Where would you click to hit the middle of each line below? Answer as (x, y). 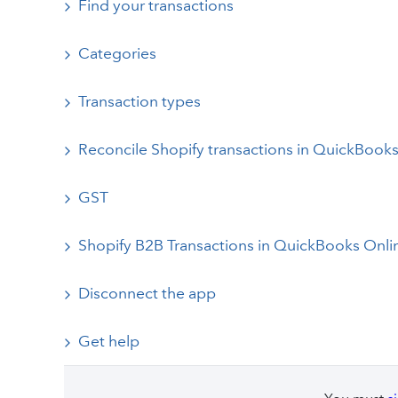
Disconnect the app (189, 294)
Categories (117, 54)
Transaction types (139, 102)
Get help (109, 342)
